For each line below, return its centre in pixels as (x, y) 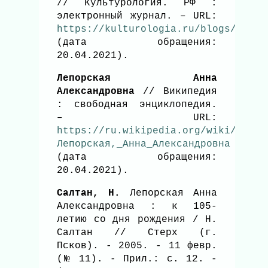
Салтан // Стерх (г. (137, 232)
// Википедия (176, 91)
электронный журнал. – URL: (137, 16)
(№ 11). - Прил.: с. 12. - (137, 259)
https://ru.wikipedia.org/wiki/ (147, 131)
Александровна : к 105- (137, 206)
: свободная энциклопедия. (137, 104)
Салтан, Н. (89, 193)
